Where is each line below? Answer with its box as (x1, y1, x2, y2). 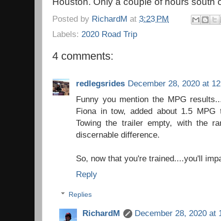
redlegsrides (76, 78, 125, 88)
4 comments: (52, 50, 113, 63)
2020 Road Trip (81, 29, 137, 39)
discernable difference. (76, 129, 160, 140)
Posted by (52, 14, 92, 24)
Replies (68, 190, 92, 198)
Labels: (52, 29, 81, 39)
